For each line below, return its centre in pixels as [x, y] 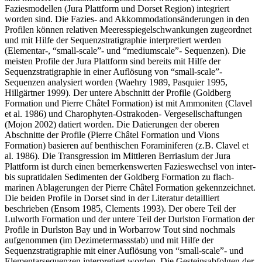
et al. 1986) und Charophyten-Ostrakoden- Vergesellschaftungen [123, 113]
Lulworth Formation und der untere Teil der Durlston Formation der [130, 219]
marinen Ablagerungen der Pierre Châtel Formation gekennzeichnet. [130, 187]
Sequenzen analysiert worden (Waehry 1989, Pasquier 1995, [116, 82]
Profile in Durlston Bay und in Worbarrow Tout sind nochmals [120, 229]
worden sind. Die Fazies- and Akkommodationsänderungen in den [127, 19]
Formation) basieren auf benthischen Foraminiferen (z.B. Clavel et [127, 145]
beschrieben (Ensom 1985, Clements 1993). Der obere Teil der [120, 208]
